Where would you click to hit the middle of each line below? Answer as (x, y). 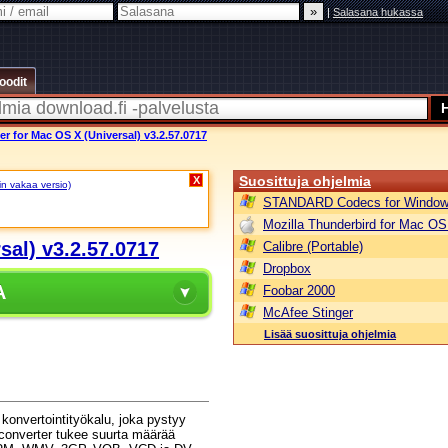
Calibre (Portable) (313, 246)
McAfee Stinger (308, 312)
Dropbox (287, 268)
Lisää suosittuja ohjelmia (330, 334)
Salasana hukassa (378, 12)
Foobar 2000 (299, 290)
